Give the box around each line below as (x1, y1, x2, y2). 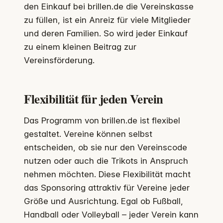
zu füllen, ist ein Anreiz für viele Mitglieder (24, 15, 191, 25)
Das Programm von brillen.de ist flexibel (24, 115, 180, 126)
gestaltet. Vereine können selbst (24, 129, 152, 139)
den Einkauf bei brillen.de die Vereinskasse (24, 1, 194, 12)
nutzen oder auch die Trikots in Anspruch (24, 156, 188, 166)
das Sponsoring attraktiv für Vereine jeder (24, 183, 190, 193)
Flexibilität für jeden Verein (24, 90, 163, 108)
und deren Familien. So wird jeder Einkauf (24, 28, 188, 39)
